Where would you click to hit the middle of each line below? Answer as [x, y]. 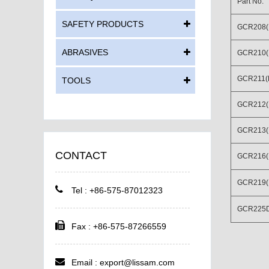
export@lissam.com [137, 262]
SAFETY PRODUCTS [103, 24]
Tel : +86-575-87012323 [117, 190]
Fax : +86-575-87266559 [119, 226]
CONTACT [81, 156]
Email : [85, 262]
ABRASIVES [85, 52]
